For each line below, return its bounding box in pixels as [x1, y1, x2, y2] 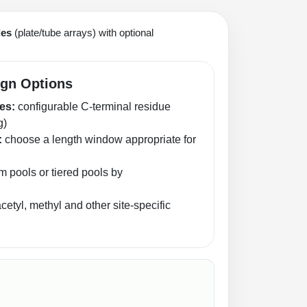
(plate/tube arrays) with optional [12, 26, 153, 38]
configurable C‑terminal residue [15, 100, 171, 112]
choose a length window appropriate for [2, 133, 196, 145]
